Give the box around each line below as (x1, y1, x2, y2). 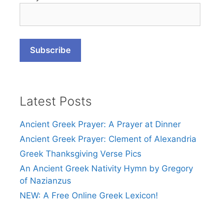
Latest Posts (20, 94, 92, 109)
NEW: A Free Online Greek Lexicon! (20, 191, 158, 201)
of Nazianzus (20, 176, 71, 186)
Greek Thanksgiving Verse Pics (20, 149, 141, 159)
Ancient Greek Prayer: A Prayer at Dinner (20, 119, 181, 130)
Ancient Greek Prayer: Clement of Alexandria (20, 134, 196, 144)
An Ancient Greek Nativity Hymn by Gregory (20, 164, 193, 174)
